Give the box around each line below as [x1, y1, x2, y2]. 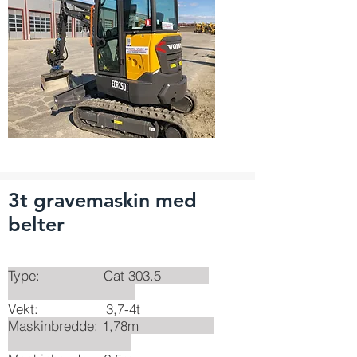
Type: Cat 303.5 [8, 267, 209, 284]
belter [8, 212, 65, 236]
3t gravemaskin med [8, 188, 197, 212]
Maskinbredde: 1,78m [8, 317, 214, 334]
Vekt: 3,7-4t [8, 300, 140, 317]
